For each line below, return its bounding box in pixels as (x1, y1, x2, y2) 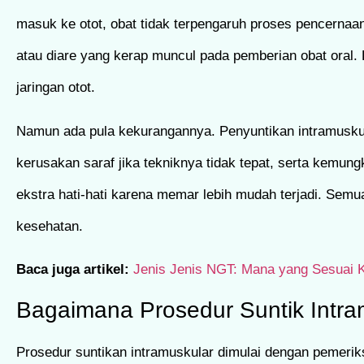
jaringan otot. (16, 80, 95, 96)
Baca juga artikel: (16, 262, 133, 278)
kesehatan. (16, 218, 83, 234)
